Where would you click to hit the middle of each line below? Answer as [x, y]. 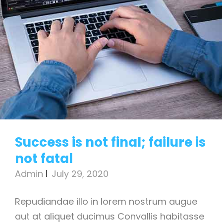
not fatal [44, 159]
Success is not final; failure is [110, 142]
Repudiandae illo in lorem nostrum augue [106, 202]
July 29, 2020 [80, 174]
